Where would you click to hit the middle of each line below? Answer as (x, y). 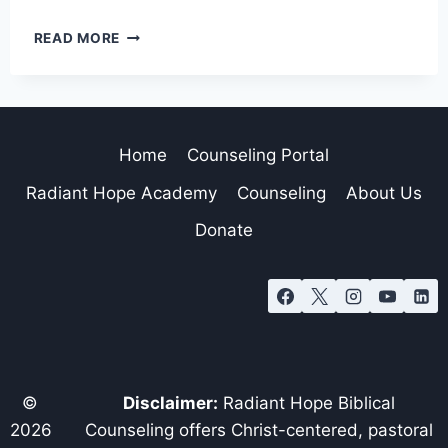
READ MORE (76, 38)
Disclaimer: (171, 403)
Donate (224, 229)
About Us (384, 192)
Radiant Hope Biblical (307, 403)
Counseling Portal (258, 155)
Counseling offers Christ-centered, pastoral (259, 430)
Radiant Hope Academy (121, 192)
